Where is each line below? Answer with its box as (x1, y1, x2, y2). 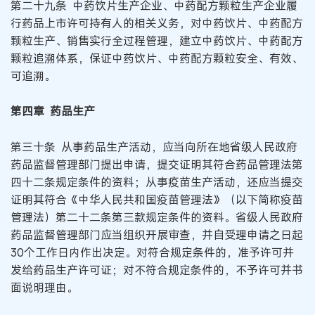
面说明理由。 (11, 280, 78, 295)
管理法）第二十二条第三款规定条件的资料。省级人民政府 (11, 210, 303, 225)
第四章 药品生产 (11, 103, 95, 120)
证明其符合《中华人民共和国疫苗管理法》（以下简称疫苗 (11, 192, 303, 207)
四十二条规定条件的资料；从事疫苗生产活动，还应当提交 (11, 174, 303, 190)
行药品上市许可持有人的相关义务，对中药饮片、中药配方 (11, 15, 303, 31)
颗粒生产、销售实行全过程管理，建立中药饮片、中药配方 (11, 32, 303, 49)
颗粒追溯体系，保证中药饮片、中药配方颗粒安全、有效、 (11, 50, 303, 66)
